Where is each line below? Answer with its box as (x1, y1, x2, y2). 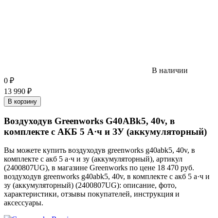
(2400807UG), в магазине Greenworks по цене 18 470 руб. (4, 163, 194, 172)
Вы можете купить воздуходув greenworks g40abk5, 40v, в (4, 146, 195, 155)
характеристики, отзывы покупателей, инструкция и (4, 190, 180, 199)
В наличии (150, 66, 188, 74)
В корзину (8, 97, 37, 105)
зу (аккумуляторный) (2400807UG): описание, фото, (4, 181, 177, 190)
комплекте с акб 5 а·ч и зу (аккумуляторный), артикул (4, 155, 182, 163)
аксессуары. (4, 199, 43, 207)
